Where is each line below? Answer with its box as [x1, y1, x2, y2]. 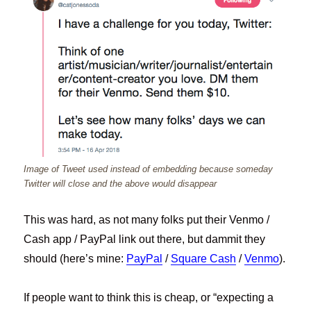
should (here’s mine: [24, 253, 127, 265]
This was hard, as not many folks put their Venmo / [24, 214, 270, 226]
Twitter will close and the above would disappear [24, 178, 217, 190]
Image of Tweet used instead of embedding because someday [24, 164, 274, 175]
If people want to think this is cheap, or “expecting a [24, 292, 274, 304]
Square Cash [171, 253, 237, 265]
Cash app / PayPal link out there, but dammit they [24, 233, 266, 246]
